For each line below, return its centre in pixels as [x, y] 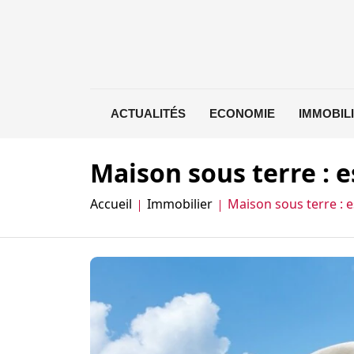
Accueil [111, 204]
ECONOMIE [242, 113]
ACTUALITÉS [148, 113]
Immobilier [180, 204]
